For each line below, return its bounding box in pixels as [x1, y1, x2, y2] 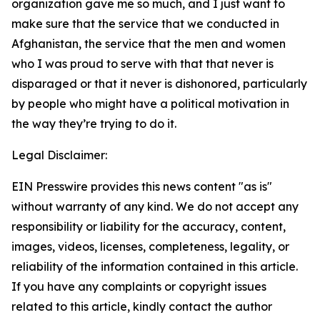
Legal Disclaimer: [11, 148, 107, 162]
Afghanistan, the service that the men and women [11, 36, 286, 51]
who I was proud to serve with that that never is [11, 56, 274, 71]
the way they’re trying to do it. [11, 116, 176, 131]
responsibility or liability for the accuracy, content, [11, 219, 286, 234]
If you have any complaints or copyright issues [11, 279, 266, 294]
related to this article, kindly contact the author [11, 299, 272, 314]
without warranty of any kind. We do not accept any [11, 199, 299, 214]
